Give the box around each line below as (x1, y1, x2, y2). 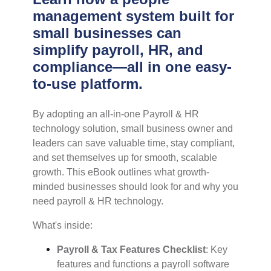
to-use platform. (33, 75, 147, 92)
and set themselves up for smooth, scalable (33, 152, 217, 163)
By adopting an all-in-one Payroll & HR (33, 108, 199, 119)
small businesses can (33, 24, 181, 41)
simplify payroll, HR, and (33, 41, 203, 58)
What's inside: (33, 220, 93, 230)
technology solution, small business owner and (33, 123, 233, 134)
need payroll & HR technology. (33, 195, 163, 206)
